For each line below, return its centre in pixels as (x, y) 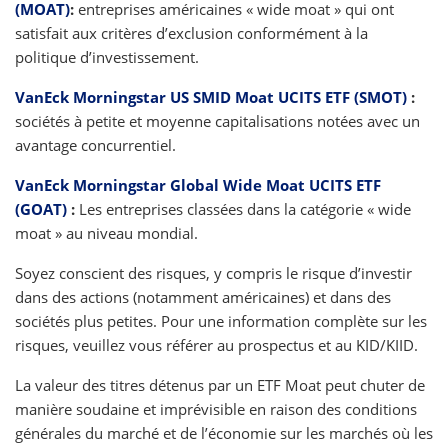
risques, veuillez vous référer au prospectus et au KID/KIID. (216, 345)
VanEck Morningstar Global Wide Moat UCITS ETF (198, 185)
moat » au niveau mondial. (106, 233)
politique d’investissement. (107, 57)
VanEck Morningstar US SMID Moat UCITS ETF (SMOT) (211, 97)
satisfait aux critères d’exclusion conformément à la (191, 33)
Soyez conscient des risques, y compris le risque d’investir (213, 273)
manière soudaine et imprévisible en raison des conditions (216, 409)
